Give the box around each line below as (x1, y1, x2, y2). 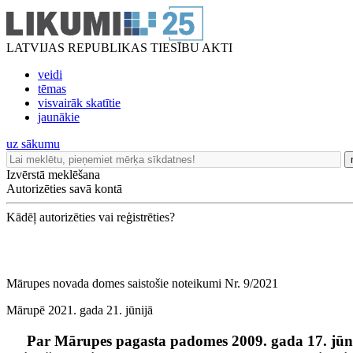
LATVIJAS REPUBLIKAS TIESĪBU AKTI (6, 41, 232, 54)
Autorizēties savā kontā (6, 182, 122, 195)
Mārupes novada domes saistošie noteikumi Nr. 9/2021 (6, 277, 278, 290)
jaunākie (38, 110, 80, 124)
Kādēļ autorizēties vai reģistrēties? (6, 210, 175, 224)
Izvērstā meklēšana (6, 168, 100, 181)
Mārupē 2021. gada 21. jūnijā (6, 303, 153, 317)
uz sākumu (6, 137, 60, 150)
